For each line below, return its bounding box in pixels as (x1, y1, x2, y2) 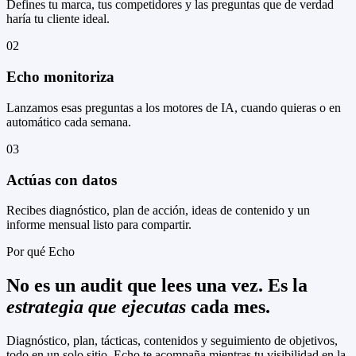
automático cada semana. (6, 114, 131, 129)
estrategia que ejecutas (6, 296, 186, 318)
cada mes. (191, 296, 270, 318)
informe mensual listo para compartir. (6, 218, 192, 232)
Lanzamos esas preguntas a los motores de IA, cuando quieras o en (6, 100, 341, 114)
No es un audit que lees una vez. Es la (6, 275, 308, 296)
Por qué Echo (6, 245, 75, 259)
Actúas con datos (6, 171, 117, 188)
